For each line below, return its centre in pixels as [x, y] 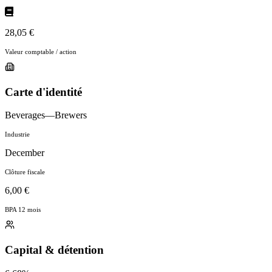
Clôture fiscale [25, 172]
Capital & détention [54, 250]
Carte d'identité [43, 92]
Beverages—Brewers [46, 115]
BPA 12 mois [23, 210]
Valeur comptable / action [41, 51]
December [25, 153]
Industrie [17, 134]
